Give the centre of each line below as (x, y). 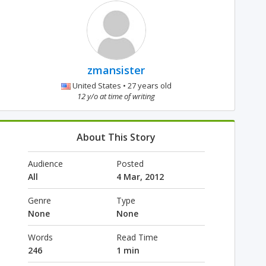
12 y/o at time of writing (116, 96)
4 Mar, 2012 (140, 177)
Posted (130, 164)
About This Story (116, 137)
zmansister (116, 70)
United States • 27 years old (121, 85)
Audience (45, 164)
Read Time (137, 237)
